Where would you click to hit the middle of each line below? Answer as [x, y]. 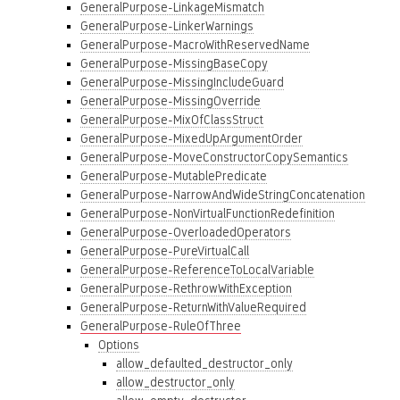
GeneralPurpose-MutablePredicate [174, 176]
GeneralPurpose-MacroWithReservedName [195, 45]
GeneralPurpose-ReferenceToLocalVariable [197, 270]
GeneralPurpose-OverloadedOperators [186, 232]
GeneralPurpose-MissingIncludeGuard [182, 82]
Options [119, 345]
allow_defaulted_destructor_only [204, 363]
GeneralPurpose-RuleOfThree [161, 326]
